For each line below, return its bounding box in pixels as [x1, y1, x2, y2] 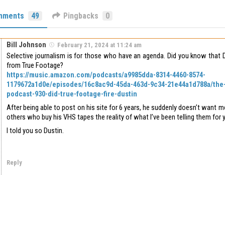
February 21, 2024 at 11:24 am [57, 41, 142, 49]
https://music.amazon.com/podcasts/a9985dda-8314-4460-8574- [7, 70, 205, 79]
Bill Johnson [7, 40, 46, 49]
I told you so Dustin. [7, 126, 64, 135]
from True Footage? [7, 60, 63, 70]
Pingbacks [63, 11, 98, 21]
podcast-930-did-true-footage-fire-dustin [7, 89, 137, 98]
